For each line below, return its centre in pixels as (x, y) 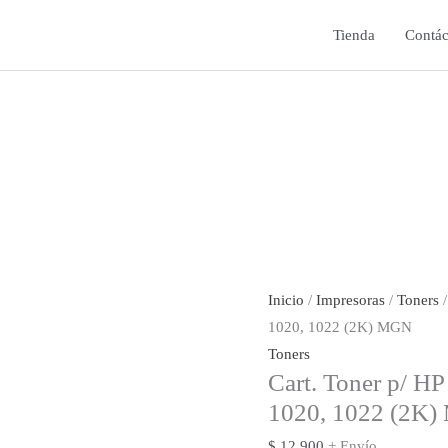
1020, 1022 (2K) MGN (340, 327)
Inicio (286, 300)
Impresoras (350, 300)
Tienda (354, 34)
